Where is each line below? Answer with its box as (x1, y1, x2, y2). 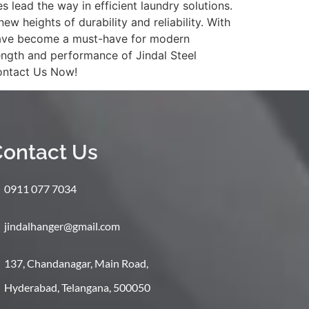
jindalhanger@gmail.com (4, 219, 121, 232)
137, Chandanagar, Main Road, (4, 256, 149, 270)
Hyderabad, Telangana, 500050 (4, 280, 151, 294)
